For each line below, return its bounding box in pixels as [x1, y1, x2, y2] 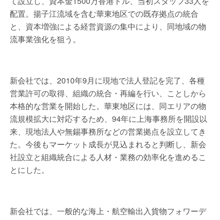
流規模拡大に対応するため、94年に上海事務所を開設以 [10, 113, 207, 124]
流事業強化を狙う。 [10, 33, 81, 45]
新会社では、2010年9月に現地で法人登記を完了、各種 [10, 75, 205, 86]
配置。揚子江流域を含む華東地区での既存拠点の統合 [10, 8, 198, 19]
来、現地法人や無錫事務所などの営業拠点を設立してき [10, 126, 206, 137]
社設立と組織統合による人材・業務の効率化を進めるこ [10, 151, 206, 163]
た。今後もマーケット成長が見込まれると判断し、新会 [10, 138, 206, 150]
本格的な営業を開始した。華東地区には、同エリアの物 [10, 100, 206, 111]
